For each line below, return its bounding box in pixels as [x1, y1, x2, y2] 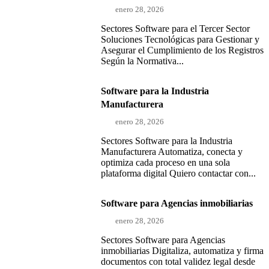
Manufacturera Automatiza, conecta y [101, 146, 243, 157]
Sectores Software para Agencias [101, 234, 225, 245]
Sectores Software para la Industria [101, 135, 232, 146]
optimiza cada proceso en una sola [101, 157, 230, 168]
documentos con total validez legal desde [101, 256, 255, 267]
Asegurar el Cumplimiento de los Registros [101, 44, 264, 55]
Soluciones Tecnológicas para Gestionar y [101, 34, 259, 44]
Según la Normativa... [101, 55, 184, 66]
